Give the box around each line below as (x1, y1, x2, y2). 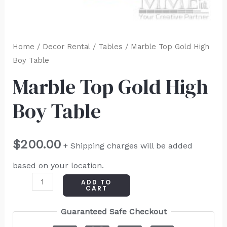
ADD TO (81, 178, 112, 187)
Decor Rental (42, 42, 90, 51)
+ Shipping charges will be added (63, 141, 193, 151)
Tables (98, 42, 123, 51)
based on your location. (12, 161, 104, 171)
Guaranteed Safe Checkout (60, 207, 167, 217)
